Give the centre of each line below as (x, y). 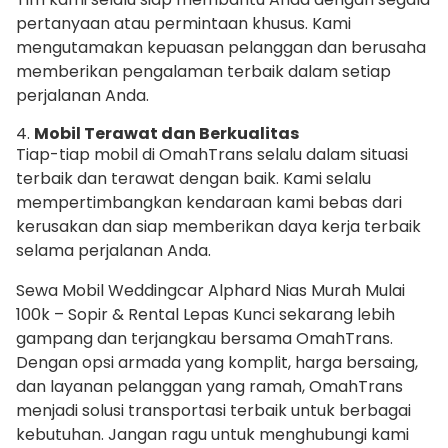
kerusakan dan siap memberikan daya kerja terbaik (218, 227)
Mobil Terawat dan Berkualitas (166, 134)
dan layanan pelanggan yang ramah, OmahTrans (209, 387)
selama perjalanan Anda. (113, 251)
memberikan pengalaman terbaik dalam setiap (203, 72)
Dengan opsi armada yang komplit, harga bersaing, (217, 363)
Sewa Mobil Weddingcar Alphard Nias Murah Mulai (210, 291)
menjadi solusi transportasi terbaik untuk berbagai (213, 411)
